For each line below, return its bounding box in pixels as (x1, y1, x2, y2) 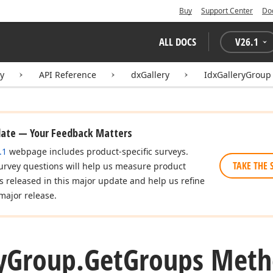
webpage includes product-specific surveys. (7, 146, 188, 157)
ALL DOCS (159, 35, 196, 49)
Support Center (201, 5, 253, 16)
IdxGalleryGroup (204, 69, 271, 80)
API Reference (39, 69, 96, 80)
